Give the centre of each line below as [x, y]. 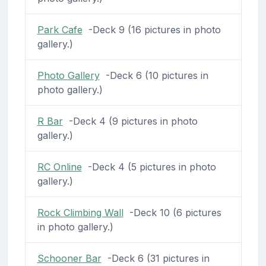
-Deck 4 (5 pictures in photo [149, 167]
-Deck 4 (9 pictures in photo [130, 121]
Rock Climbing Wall [80, 212]
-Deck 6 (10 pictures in [154, 75]
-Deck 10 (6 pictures [172, 212]
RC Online [59, 167]
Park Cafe [60, 29]
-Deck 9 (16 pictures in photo [151, 29]
